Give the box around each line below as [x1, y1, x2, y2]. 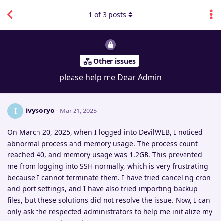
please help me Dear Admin [59, 72, 162, 83]
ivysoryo [26, 106, 55, 115]
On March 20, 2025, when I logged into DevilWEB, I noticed [7, 127, 203, 137]
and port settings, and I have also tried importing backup [7, 184, 198, 194]
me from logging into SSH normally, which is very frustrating [7, 161, 208, 171]
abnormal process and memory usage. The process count [7, 139, 198, 148]
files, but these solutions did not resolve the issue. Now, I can [7, 195, 210, 205]
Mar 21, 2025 [60, 106, 97, 115]
